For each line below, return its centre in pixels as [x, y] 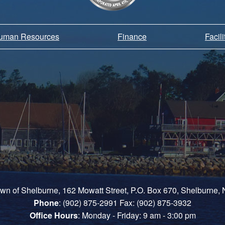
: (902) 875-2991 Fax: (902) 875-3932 [125, 203]
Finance [132, 37]
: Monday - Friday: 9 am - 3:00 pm [137, 215]
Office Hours [53, 215]
